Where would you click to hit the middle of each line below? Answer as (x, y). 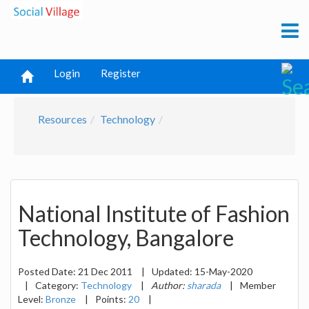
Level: (32, 299)
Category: (58, 285)
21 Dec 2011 (106, 271)
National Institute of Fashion (154, 214)
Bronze (61, 299)
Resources (62, 119)
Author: (169, 285)
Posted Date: (48, 271)
